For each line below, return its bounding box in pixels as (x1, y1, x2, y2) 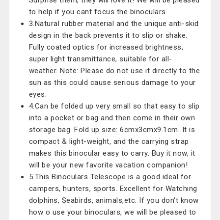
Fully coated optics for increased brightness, (28, 43, 184, 52)
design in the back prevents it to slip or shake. (28, 31, 188, 40)
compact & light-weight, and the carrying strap (28, 137, 189, 146)
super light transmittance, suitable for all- (28, 55, 172, 63)
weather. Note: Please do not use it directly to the (28, 66, 200, 75)
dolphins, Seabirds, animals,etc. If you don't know (28, 196, 199, 205)
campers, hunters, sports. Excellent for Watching (28, 184, 197, 193)
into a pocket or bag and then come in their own (28, 113, 195, 122)
